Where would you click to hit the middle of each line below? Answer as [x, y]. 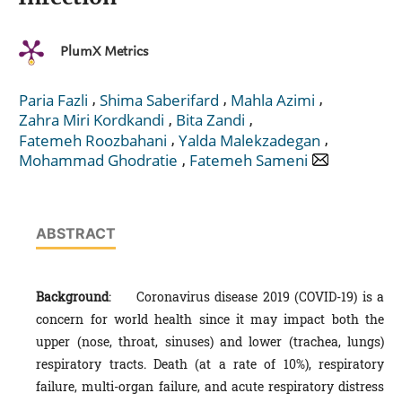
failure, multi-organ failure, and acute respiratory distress [210, 387]
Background [73, 297]
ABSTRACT [76, 234]
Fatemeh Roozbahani [93, 140]
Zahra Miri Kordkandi [92, 120]
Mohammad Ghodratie [98, 161]
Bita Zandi [210, 120]
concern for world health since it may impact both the [210, 319]
